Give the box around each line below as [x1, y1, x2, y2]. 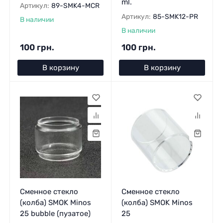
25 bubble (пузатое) [19, 209, 91, 218]
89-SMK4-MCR [51, 1, 100, 9]
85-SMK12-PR [152, 12, 198, 20]
